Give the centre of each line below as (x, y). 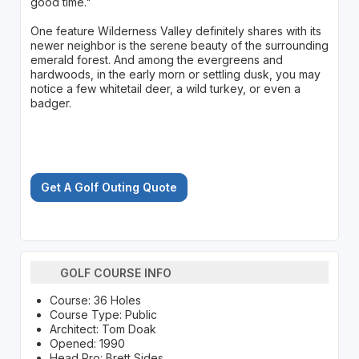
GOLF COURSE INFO (116, 272)
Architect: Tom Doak (103, 329)
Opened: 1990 (87, 344)
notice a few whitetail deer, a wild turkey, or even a (165, 89)
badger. (50, 103)
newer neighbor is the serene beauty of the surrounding (179, 46)
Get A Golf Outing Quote (109, 188)
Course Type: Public (103, 315)
